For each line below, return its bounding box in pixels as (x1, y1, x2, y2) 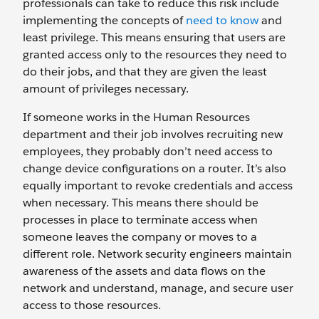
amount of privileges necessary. (23, 81, 192, 96)
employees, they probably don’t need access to (23, 144, 273, 159)
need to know (186, 13, 258, 28)
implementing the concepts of (23, 13, 186, 28)
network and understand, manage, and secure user (23, 281, 293, 296)
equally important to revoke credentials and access (23, 178, 293, 193)
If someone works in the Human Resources (23, 110, 250, 125)
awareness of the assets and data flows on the (23, 263, 266, 278)
